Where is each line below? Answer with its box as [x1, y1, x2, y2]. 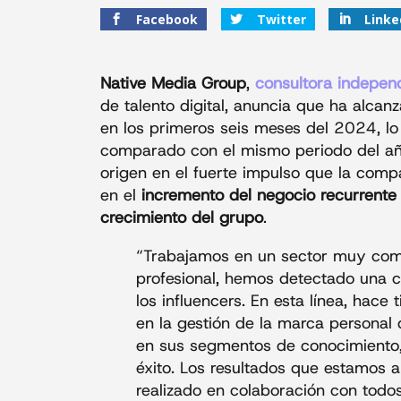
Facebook [136, 10, 198, 28]
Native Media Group [100, 73, 246, 95]
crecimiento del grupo [100, 207, 263, 229]
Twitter [256, 10, 306, 28]
